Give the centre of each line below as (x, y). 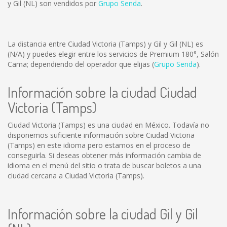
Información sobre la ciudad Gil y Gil (103, 214)
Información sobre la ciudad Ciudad (102, 92)
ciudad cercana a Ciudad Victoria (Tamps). (76, 176)
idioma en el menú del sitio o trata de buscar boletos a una (104, 165)
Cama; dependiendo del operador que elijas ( (81, 64)
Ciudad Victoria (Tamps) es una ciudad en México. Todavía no (108, 125)
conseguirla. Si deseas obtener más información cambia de (104, 155)
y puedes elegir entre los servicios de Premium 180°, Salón (122, 54)
